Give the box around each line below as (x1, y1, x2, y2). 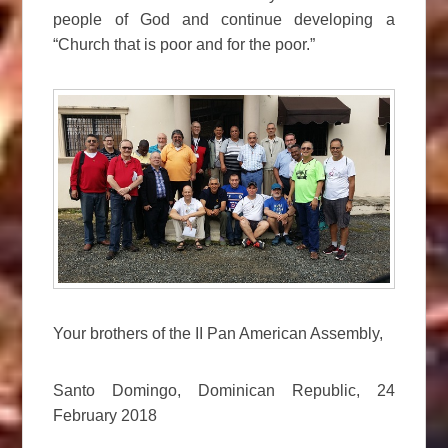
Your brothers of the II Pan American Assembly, (53, 324, 384, 342)
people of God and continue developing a (53, 11, 395, 29)
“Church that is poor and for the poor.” (53, 36, 316, 54)
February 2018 (53, 406, 158, 424)
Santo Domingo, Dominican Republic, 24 (53, 381, 395, 399)
